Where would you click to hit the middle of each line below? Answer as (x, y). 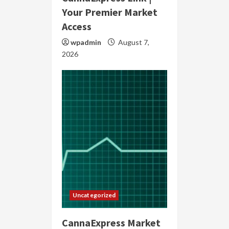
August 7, (133, 42)
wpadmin (86, 42)
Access (77, 27)
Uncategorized (94, 195)
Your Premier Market (110, 12)
